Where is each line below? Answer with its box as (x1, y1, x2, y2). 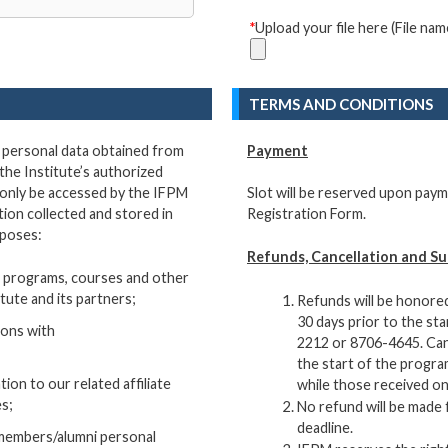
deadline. (297, 418, 353, 436)
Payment (247, 141, 308, 159)
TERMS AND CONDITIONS (249, 94, 433, 113)
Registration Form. (247, 205, 366, 223)
